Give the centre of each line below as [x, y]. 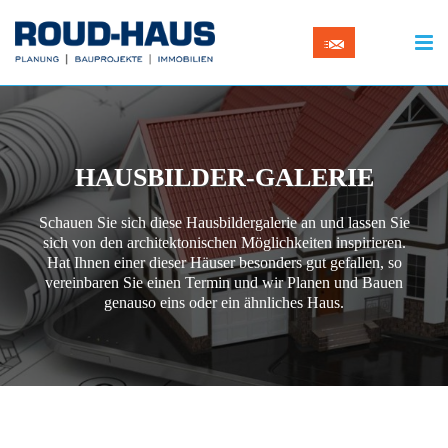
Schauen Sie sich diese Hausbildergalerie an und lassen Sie [224, 222]
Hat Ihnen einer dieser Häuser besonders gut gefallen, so [224, 262]
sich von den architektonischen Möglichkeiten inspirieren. [224, 242]
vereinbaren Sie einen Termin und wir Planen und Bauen [224, 282]
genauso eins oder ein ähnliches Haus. [224, 302]
